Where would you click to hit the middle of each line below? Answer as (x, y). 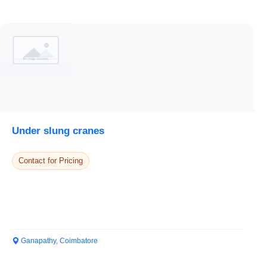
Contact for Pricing (51, 160)
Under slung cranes (58, 131)
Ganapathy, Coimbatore (58, 241)
